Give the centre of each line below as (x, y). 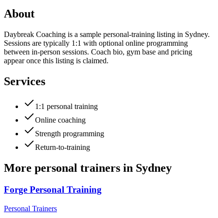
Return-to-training (63, 147)
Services (25, 81)
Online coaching (60, 120)
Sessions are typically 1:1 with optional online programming (96, 43)
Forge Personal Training (53, 190)
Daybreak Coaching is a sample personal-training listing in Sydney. (107, 34)
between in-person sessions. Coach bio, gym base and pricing (98, 52)
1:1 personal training (66, 107)
